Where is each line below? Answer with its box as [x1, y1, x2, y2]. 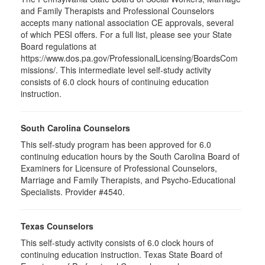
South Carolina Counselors [21, 122, 130, 134]
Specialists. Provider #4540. [21, 186, 125, 198]
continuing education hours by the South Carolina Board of [21, 150, 240, 162]
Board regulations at [21, 40, 96, 52]
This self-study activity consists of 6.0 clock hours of [21, 237, 214, 248]
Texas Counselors [21, 220, 93, 232]
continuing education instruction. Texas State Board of [21, 248, 222, 260]
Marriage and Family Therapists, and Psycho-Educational [21, 174, 235, 186]
